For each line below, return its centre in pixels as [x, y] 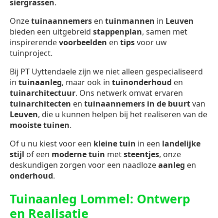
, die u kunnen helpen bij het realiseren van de [123, 115]
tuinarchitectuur [43, 93]
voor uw [151, 43]
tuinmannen [130, 21]
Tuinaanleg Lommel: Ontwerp [100, 198]
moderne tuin [78, 154]
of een [38, 154]
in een [149, 144]
